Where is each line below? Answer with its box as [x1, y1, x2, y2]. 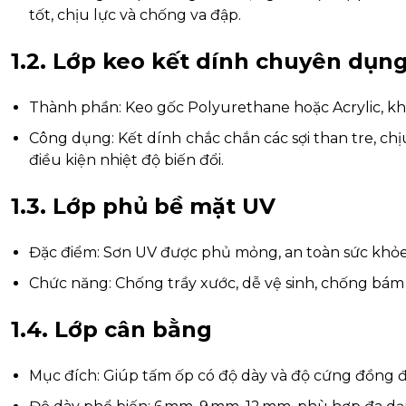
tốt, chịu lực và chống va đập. [29, 6, 241, 24]
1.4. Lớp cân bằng [11, 316, 212, 343]
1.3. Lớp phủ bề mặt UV [11, 193, 275, 220]
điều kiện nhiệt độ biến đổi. [29, 151, 224, 169]
